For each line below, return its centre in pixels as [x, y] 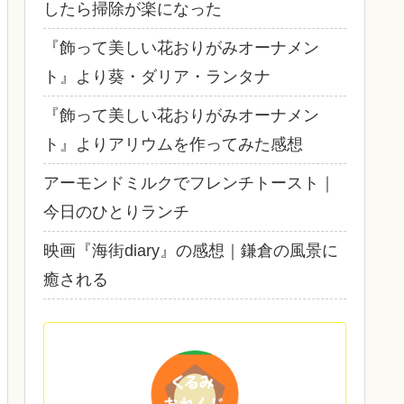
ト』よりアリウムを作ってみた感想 [173, 144]
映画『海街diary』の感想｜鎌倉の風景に [191, 250]
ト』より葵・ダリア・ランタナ [157, 76]
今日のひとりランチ [116, 211]
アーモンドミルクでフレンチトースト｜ [189, 183]
